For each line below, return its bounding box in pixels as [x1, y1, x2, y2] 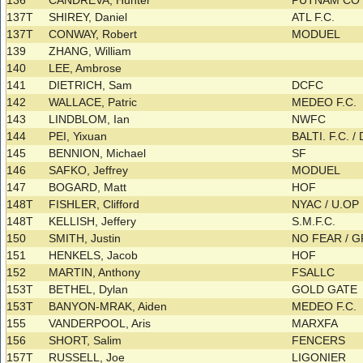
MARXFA [292, 317, 342, 331]
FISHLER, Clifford [49, 198, 140, 211]
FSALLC [292, 266, 339, 280]
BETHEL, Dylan [49, 283, 129, 297]
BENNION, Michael [49, 147, 147, 160]
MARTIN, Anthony [49, 266, 141, 280]
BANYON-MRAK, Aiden [49, 300, 168, 314]
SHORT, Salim [49, 334, 122, 348]
